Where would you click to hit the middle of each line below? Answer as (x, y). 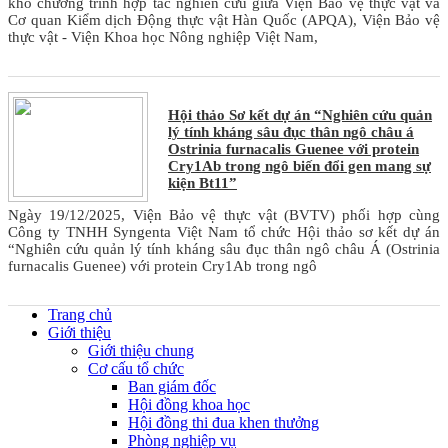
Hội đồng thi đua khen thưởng (223, 423)
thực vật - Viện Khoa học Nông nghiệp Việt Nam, (163, 37)
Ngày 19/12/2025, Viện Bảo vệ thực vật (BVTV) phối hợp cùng (224, 215)
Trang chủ (80, 315)
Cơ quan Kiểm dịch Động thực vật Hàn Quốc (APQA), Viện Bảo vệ (224, 20)
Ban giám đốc (172, 387)
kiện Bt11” (202, 183)
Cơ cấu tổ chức (136, 369)
